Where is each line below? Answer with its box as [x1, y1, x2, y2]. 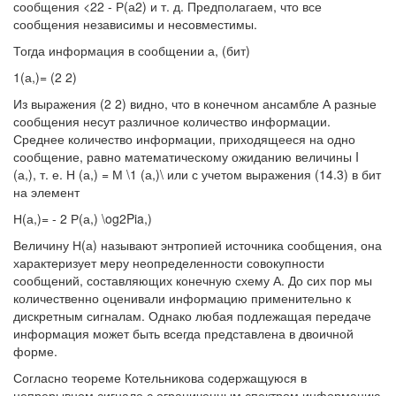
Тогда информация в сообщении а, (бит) [13, 42, 250, 60]
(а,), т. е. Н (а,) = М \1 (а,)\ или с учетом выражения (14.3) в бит [13, 165, 381, 184]
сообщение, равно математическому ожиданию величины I [13, 148, 359, 166]
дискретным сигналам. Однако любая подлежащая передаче [13, 307, 371, 325]
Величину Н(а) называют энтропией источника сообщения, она [13, 236, 382, 255]
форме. [13, 342, 57, 361]
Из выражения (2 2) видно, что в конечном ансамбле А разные [13, 95, 377, 113]
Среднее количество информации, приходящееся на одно [13, 130, 355, 148]
